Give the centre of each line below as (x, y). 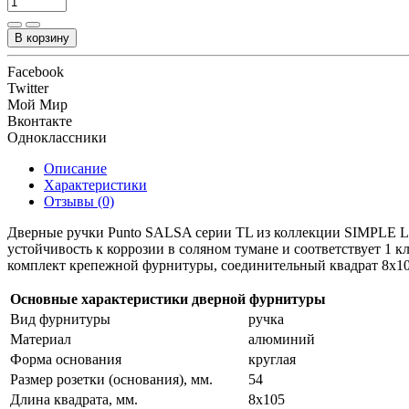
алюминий (282, 340)
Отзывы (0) (79, 202)
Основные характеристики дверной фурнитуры (168, 299)
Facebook (36, 72)
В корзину (42, 38)
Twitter (28, 89)
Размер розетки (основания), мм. (111, 380)
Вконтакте (40, 121)
